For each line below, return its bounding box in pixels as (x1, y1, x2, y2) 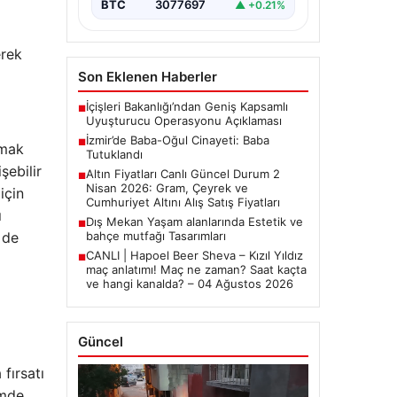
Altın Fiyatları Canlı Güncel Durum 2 (85, 167, 280, 182)
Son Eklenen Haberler (77, 68, 217, 86)
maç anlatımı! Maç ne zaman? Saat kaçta (85, 262, 307, 277)
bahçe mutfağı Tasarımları (85, 229, 226, 244)
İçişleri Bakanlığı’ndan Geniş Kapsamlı (85, 99, 288, 114)
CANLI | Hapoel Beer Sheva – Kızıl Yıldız (85, 248, 303, 263)
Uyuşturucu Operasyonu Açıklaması (85, 113, 282, 128)
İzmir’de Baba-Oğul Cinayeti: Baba (85, 133, 269, 148)
